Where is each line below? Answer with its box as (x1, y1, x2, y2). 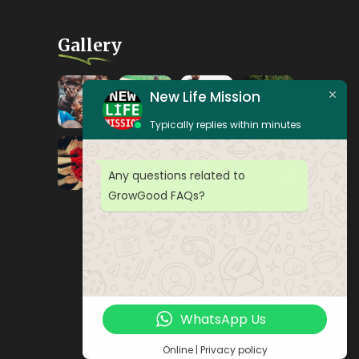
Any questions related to (108, 167, 245, 184)
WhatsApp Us (179, 309, 266, 329)
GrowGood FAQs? (108, 187, 205, 204)
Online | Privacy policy (162, 343, 268, 357)
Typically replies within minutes (150, 117, 301, 131)
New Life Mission (150, 87, 260, 107)
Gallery (57, 34, 122, 57)
